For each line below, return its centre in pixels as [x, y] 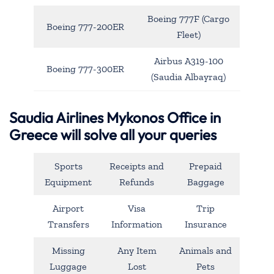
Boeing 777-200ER [85, 27]
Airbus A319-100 [188, 61]
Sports [68, 166]
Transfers [68, 224]
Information [137, 224]
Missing [68, 250]
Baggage [206, 182]
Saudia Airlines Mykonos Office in [115, 117]
